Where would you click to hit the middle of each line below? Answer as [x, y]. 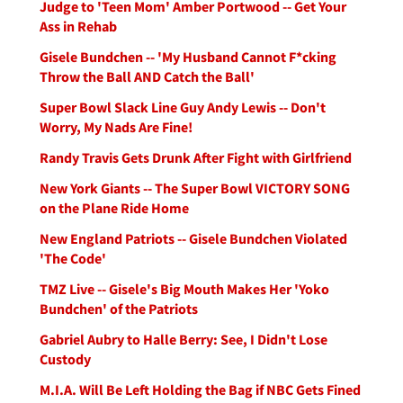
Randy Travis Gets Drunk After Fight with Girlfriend [196, 157]
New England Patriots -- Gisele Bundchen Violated [193, 238]
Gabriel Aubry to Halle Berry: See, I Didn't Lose [184, 339]
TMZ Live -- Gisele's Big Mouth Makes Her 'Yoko [184, 289]
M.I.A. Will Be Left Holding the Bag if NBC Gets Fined [200, 390]
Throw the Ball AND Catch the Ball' [147, 76]
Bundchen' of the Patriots [119, 309]
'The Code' [73, 258]
